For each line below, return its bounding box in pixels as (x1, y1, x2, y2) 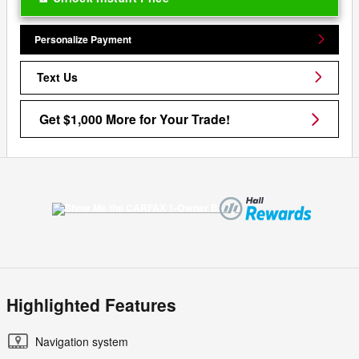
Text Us (37, 68, 78, 85)
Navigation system (35, 333, 128, 350)
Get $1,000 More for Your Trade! (38, 110, 230, 129)
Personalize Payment (34, 31, 132, 46)
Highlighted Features (6, 292, 176, 317)
